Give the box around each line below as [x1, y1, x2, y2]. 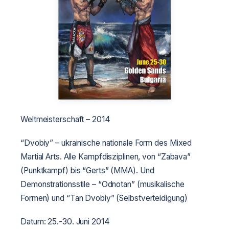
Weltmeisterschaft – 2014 [20, 114, 110, 124]
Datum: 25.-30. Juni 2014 [20, 216, 110, 226]
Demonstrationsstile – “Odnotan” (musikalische [20, 179, 185, 189]
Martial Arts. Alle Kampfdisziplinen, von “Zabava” [20, 151, 191, 162]
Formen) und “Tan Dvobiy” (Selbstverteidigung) [20, 193, 188, 203]
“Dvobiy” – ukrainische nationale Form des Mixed [20, 138, 192, 148]
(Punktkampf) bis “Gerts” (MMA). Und [20, 165, 154, 175]
